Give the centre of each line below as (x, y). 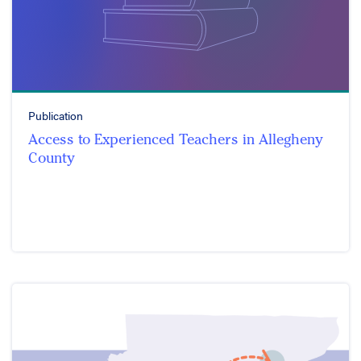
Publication (56, 115)
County (52, 158)
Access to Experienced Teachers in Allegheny (176, 139)
